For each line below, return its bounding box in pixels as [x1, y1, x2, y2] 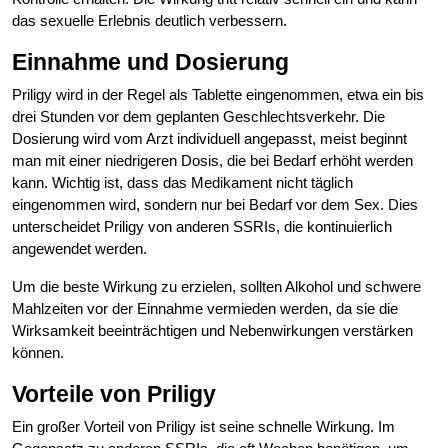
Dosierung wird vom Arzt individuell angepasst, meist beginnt [12, 130, 407, 148]
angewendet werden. [12, 240, 147, 258]
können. [12, 344, 64, 362]
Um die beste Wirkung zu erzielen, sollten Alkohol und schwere [12, 278, 421, 296]
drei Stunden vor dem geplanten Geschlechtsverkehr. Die [12, 108, 385, 126]
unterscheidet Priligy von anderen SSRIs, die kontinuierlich [12, 218, 392, 236]
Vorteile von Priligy [12, 381, 216, 408]
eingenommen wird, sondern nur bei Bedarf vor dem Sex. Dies [12, 196, 418, 214]
